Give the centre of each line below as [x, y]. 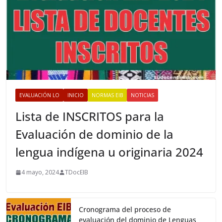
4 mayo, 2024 [40, 172]
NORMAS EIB [108, 95]
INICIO [76, 95]
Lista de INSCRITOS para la [90, 116]
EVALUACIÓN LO [40, 95]
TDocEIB [77, 172]
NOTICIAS [143, 95]
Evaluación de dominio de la [95, 134]
